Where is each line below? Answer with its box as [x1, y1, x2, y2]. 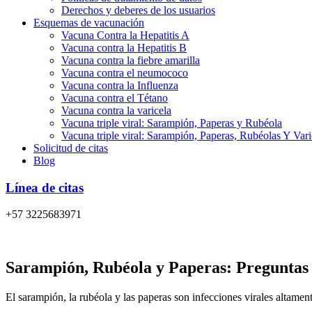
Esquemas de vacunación [33, 17, 144, 29]
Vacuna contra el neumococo [61, 67, 188, 79]
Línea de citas [6, 180, 84, 195]
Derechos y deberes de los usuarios [61, 4, 215, 16]
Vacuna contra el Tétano [61, 92, 168, 104]
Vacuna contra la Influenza [61, 79, 178, 91]
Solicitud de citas [33, 142, 108, 154]
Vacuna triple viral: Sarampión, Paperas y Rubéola [61, 117, 282, 129]
